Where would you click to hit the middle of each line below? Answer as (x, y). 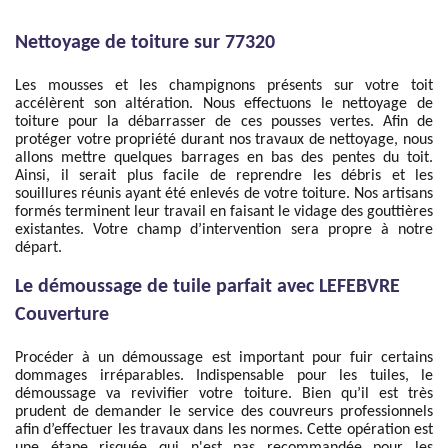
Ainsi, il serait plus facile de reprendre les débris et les (224, 176)
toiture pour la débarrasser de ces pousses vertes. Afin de (224, 122)
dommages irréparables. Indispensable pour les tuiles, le (224, 376)
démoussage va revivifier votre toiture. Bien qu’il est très (224, 394)
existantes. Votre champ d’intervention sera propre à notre (224, 230)
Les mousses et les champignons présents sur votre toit (224, 86)
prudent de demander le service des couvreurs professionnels (224, 412)
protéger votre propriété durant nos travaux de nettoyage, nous (224, 140)
